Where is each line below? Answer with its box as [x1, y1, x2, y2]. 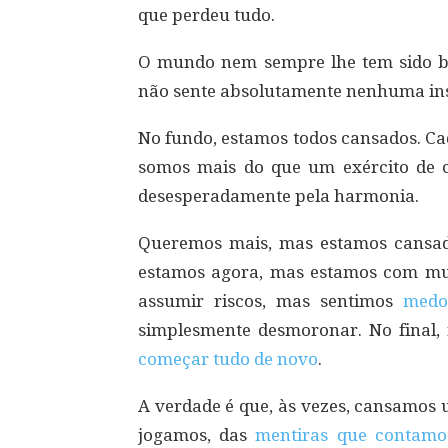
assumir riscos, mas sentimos [138, 291, 394, 312]
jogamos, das [138, 425, 256, 446]
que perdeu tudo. [138, 5, 275, 26]
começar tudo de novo [138, 349, 318, 370]
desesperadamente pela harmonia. [138, 186, 419, 207]
